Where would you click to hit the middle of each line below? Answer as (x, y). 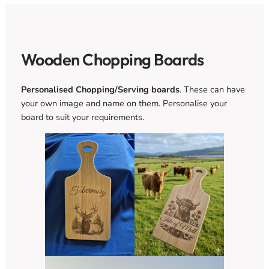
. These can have (212, 90)
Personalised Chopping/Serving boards (100, 90)
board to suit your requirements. (82, 117)
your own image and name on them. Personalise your (124, 104)
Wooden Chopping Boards (112, 60)
